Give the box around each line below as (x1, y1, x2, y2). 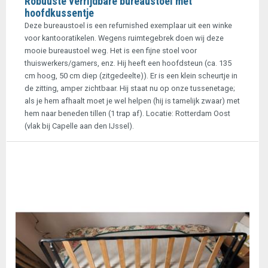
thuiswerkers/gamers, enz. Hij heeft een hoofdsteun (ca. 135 (25, 59, 232, 68)
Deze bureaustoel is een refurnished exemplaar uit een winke (25, 21, 232, 30)
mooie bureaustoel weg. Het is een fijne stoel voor (25, 46, 197, 55)
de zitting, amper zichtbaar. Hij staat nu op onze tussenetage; (25, 84, 235, 93)
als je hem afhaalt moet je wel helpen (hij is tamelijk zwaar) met (25, 96, 240, 105)
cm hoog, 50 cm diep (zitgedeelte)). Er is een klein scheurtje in (25, 71, 237, 80)
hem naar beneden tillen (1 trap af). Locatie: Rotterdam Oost (25, 109, 230, 118)
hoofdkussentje (25, 7, 94, 19)
